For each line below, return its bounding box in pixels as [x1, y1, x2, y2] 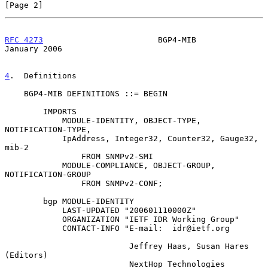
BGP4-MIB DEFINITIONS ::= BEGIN [5, 89, 24, 98]
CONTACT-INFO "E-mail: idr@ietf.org [5, 223, 62, 233]
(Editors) [5, 250, 48, 260]
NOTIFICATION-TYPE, [5, 124, 91, 134]
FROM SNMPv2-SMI [5, 151, 81, 161]
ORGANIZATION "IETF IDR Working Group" [5, 214, 62, 224]
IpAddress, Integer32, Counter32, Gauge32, [5, 133, 62, 143]
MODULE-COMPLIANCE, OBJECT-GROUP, [5, 160, 62, 170]
